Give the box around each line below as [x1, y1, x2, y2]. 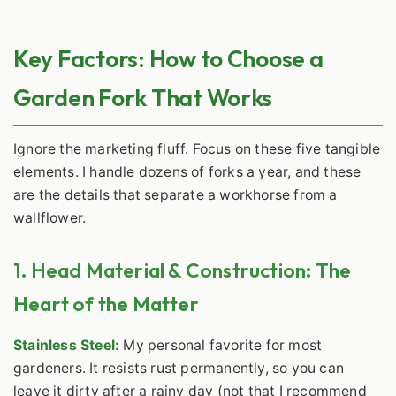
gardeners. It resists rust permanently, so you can [13, 359, 345, 377]
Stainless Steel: [13, 336, 120, 354]
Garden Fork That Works [13, 83, 273, 113]
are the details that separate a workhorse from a [13, 186, 338, 203]
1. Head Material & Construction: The [13, 256, 352, 283]
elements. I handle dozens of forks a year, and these [13, 163, 362, 180]
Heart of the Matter [13, 290, 199, 316]
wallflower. [13, 209, 87, 226]
